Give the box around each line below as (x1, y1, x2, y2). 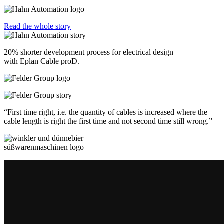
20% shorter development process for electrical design (4, 48, 173, 57)
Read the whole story (4, 22, 71, 31)
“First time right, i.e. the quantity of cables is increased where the (4, 108, 207, 117)
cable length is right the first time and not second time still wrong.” (4, 117, 212, 126)
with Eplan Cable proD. (4, 57, 79, 66)
